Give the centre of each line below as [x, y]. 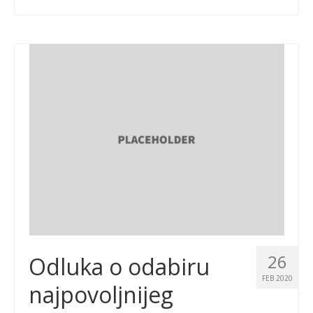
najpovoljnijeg [101, 294]
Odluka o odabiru [119, 266]
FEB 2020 [277, 278]
